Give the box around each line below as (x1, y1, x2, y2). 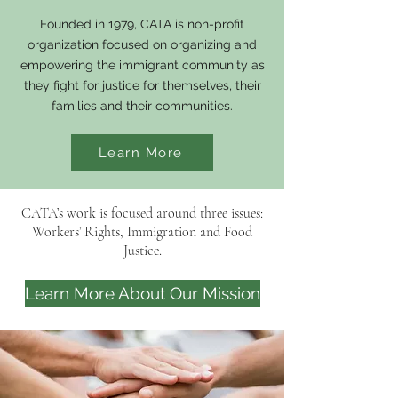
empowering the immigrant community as (20, 57, 265, 72)
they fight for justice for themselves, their (23, 77, 261, 92)
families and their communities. (52, 98, 233, 113)
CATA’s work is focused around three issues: (21, 203, 263, 222)
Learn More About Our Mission (25, 283, 260, 303)
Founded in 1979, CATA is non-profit (40, 16, 244, 31)
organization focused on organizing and (28, 36, 257, 52)
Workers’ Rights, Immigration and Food (32, 222, 252, 241)
